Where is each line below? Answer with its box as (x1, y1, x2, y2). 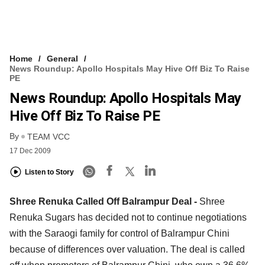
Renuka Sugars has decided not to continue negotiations (9, 212, 247, 222)
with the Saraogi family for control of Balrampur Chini (9, 228, 230, 238)
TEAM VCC (27, 131, 70, 141)
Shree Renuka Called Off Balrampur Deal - (9, 196, 199, 206)
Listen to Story (25, 168, 74, 177)
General (47, 53, 78, 63)
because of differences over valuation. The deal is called (9, 244, 245, 254)
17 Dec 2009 (9, 146, 51, 155)
